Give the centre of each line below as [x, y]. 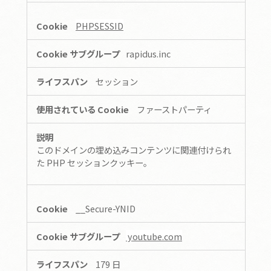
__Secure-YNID [106, 209]
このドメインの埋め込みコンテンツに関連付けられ [134, 149]
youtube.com [154, 237]
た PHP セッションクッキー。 [94, 162]
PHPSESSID [100, 25]
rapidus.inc [148, 53]
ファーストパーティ [174, 109]
